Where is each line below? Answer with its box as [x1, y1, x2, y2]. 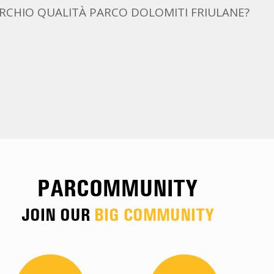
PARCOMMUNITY [37, 173, 198, 202]
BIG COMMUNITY [94, 204, 214, 226]
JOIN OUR [21, 204, 94, 226]
